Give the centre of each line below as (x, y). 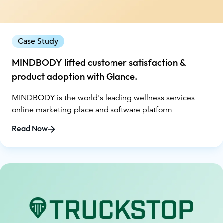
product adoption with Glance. (75, 76)
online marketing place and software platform (92, 109)
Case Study (38, 41)
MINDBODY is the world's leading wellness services (103, 97)
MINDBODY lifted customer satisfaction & (99, 62)
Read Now (30, 129)
